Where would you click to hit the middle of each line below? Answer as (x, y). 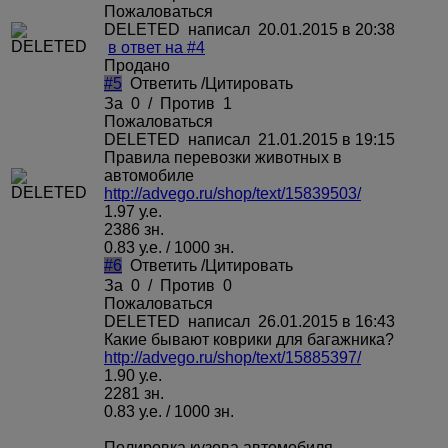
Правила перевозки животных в (223, 157)
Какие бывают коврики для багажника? (249, 339)
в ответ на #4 (156, 47)
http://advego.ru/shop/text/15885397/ (232, 357)
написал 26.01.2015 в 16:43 (289, 321)
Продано (137, 65)
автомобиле (149, 175)
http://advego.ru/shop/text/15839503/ (232, 193)
